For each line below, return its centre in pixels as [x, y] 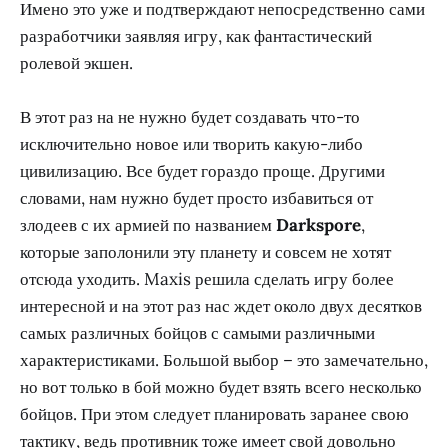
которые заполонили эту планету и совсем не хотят [205, 252]
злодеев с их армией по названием [148, 225]
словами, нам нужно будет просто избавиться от [196, 198]
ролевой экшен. [76, 62]
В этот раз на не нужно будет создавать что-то [190, 117]
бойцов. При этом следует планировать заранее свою [214, 414]
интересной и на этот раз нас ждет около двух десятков [221, 306]
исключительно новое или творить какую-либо [191, 144]
